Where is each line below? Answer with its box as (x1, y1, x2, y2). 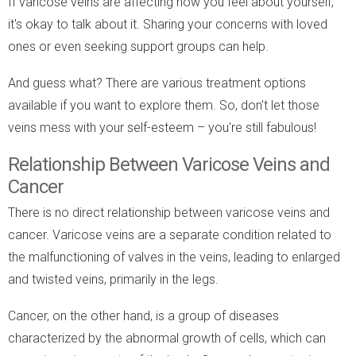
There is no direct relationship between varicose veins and (8, 204, 330, 220)
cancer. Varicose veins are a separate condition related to (8, 226, 331, 242)
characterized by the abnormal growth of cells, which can (8, 330, 326, 346)
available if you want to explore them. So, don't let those (8, 97, 319, 113)
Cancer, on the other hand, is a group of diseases (8, 308, 279, 323)
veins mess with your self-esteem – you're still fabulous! (8, 119, 316, 135)
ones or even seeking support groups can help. (8, 38, 269, 54)
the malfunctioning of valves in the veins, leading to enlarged (8, 249, 340, 265)
